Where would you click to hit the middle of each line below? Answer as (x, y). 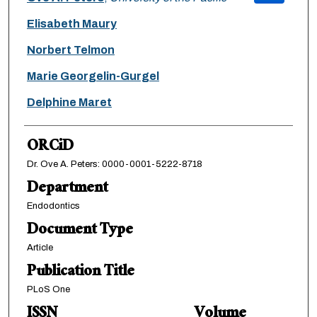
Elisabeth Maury (71, 24)
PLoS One (48, 290)
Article (40, 248)
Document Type (80, 231)
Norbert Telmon (70, 50)
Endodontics (53, 206)
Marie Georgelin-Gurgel (93, 76)
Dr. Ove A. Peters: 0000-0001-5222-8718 (114, 165)
